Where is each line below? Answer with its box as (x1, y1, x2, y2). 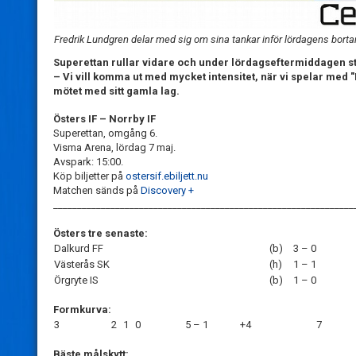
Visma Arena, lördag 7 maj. (53, 141, 176, 154)
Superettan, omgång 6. (53, 127, 157, 140)
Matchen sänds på (53, 184, 141, 197)
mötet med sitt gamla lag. (53, 85, 180, 98)
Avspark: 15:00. (53, 156, 123, 168)
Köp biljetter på (53, 170, 126, 183)
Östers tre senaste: (53, 227, 148, 240)
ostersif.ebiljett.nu (126, 170, 208, 183)
